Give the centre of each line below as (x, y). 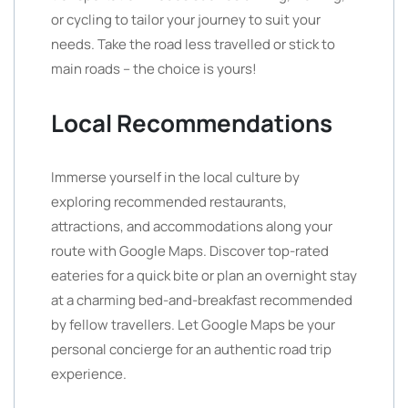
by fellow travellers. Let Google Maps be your (193, 325)
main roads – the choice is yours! (154, 69)
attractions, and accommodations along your (192, 226)
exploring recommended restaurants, (169, 202)
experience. (89, 374)
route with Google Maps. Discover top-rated (190, 251)
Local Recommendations (192, 123)
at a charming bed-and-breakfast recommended (202, 300)
